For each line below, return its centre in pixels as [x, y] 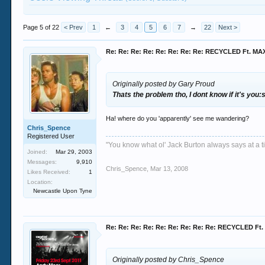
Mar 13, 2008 [169, 169]
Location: [40, 182]
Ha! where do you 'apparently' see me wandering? [178, 118]
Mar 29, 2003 [74, 152]
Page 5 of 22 [41, 27]
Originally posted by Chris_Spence [169, 260]
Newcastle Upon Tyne [63, 191]
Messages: [42, 162]
